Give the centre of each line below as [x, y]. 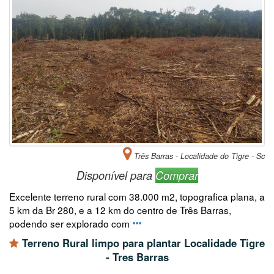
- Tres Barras [137, 257]
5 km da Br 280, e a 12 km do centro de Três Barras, [120, 209]
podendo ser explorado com [71, 223]
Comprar [176, 175]
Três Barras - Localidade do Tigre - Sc [198, 156]
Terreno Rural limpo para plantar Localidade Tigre [142, 243]
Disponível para [116, 175]
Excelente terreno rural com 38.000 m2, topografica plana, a [137, 196]
